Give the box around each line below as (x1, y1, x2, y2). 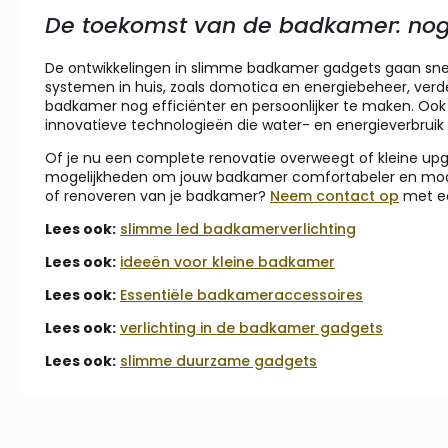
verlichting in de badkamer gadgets (120, 317, 383, 338)
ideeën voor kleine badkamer (120, 251, 335, 272)
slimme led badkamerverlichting (120, 218, 356, 239)
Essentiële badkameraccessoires (120, 284, 363, 305)
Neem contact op (270, 185, 399, 206)
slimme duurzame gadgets (120, 350, 317, 371)
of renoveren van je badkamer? (45, 185, 270, 206)
